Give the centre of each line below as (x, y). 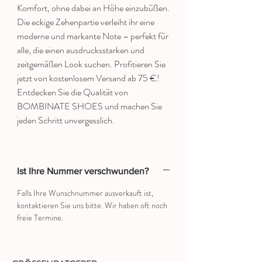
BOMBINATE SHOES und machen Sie (89, 106)
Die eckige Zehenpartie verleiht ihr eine (86, 22)
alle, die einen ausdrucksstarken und (81, 50)
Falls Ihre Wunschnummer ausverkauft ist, (85, 193)
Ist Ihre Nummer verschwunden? (83, 171)
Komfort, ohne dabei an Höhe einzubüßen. (93, 8)
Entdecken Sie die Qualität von (73, 92)
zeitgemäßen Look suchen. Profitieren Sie (91, 64)
